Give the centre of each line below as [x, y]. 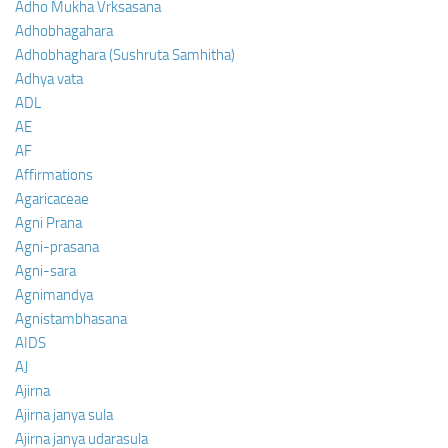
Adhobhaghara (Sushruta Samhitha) [125, 54]
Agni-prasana [57, 246]
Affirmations [54, 174]
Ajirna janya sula [64, 414]
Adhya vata [49, 78]
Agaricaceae [52, 198]
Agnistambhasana [71, 318]
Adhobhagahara [64, 30]
